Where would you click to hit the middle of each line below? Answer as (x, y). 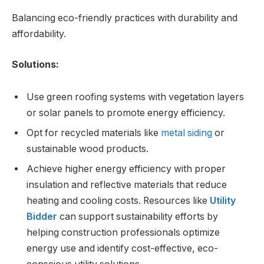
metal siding (187, 133)
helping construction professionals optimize (123, 233)
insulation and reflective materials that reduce (127, 185)
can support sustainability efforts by (138, 217)
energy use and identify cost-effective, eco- (122, 249)
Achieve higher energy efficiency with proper (126, 169)
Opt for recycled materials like (94, 133)
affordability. (39, 34)
